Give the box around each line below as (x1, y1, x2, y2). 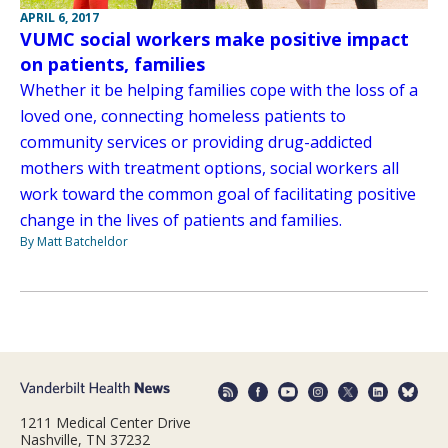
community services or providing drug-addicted (20, 131, 372, 154)
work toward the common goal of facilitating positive (20, 183, 416, 206)
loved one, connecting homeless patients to (20, 105, 346, 128)
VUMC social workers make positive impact (20, 27, 409, 52)
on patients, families (20, 52, 205, 77)
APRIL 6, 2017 (20, 9, 99, 27)
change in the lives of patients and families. (20, 209, 342, 232)
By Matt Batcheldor (20, 233, 128, 251)
